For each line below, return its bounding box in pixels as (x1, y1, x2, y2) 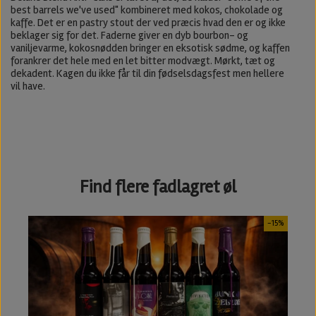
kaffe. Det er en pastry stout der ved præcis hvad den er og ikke (11, 16, 286, 29)
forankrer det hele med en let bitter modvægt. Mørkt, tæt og (11, 54, 275, 67)
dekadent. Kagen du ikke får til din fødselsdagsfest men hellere (11, 66, 284, 80)
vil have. (11, 79, 45, 92)
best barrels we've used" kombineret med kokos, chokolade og (11, 3, 283, 16)
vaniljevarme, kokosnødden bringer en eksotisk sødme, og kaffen (11, 41, 290, 54)
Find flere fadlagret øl (80, 176, 236, 197)
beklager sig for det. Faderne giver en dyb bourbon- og (11, 28, 248, 42)
